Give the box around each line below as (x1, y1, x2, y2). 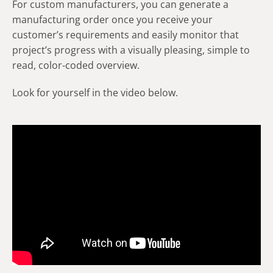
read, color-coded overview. (12, 58, 140, 72)
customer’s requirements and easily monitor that (12, 27, 239, 41)
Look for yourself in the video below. (12, 85, 178, 99)
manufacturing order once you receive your (12, 12, 213, 26)
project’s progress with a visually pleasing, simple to (12, 43, 250, 57)
